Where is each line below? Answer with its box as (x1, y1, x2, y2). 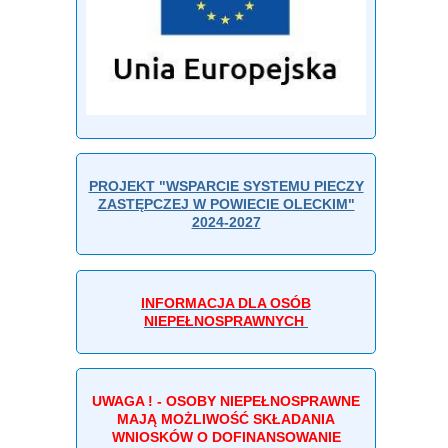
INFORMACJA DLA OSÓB (141, 294, 311, 311)
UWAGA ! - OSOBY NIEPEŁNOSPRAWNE (92, 393, 360, 410)
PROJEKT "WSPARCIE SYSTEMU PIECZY (88, 178, 364, 195)
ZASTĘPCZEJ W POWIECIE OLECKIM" (97, 196, 355, 213)
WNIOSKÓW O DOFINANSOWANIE (111, 429, 341, 446)
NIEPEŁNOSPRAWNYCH (144, 312, 308, 329)
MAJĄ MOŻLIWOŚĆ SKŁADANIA (117, 411, 335, 428)
